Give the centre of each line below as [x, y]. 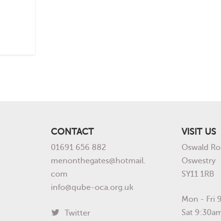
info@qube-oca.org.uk [92, 187]
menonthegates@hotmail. [98, 161]
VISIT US [199, 132]
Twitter [76, 213]
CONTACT [72, 132]
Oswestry [198, 161]
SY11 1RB [198, 174]
